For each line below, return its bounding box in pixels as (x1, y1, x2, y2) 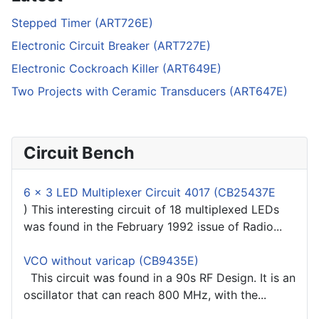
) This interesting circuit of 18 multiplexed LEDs (23, 202, 279, 217)
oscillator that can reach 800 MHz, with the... (23, 288, 266, 303)
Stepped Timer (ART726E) (11, 16, 153, 31)
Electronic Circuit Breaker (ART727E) (11, 38, 211, 53)
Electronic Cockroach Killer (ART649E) (11, 61, 221, 76)
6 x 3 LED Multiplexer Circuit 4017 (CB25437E (23, 185, 276, 200)
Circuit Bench (23, 142, 135, 164)
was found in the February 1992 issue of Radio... (23, 219, 282, 234)
